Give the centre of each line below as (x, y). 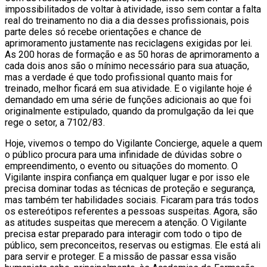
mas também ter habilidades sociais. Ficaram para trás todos (132, 200)
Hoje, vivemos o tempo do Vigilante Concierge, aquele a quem (133, 143)
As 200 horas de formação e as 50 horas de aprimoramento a (132, 54)
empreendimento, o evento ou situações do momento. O (121, 166)
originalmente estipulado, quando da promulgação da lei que (129, 111)
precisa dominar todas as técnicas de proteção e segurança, (130, 188)
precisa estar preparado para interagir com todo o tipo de (123, 234)
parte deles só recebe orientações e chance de (103, 32)
